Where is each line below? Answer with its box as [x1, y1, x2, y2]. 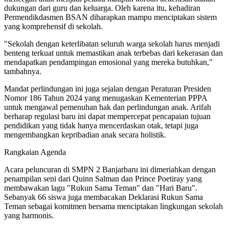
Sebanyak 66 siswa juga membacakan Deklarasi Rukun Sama [4, 192, 203, 201]
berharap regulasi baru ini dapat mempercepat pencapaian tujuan [4, 111, 211, 121]
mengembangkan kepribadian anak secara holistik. [4, 130, 166, 139]
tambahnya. [4, 66, 41, 76]
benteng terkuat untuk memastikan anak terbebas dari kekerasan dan [4, 48, 223, 57]
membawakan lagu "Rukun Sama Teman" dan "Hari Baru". [4, 183, 197, 192]
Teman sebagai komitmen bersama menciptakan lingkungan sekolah [4, 201, 223, 211]
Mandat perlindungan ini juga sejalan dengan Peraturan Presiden [4, 84, 211, 93]
